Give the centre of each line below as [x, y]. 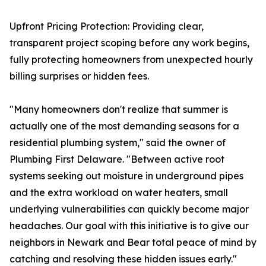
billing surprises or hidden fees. [79, 76]
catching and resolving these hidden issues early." [123, 259]
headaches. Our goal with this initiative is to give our [129, 226]
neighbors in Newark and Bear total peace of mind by [133, 242]
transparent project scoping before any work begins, [129, 43]
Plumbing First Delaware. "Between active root [117, 159]
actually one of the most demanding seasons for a [124, 126]
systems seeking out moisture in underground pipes [126, 176]
